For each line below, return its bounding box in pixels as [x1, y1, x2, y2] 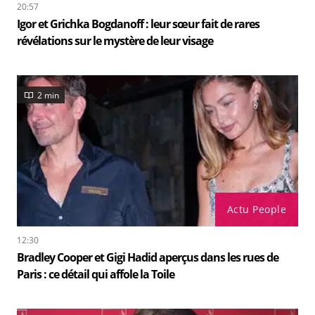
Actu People [226, 202, 286, 217]
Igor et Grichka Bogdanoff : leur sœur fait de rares [17, 16, 259, 32]
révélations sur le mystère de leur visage [17, 33, 213, 49]
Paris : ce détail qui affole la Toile [17, 266, 174, 283]
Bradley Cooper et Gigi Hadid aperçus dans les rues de [17, 250, 278, 266]
